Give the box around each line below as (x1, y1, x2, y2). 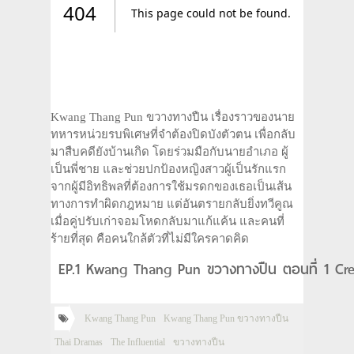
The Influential (111, 337, 165, 348)
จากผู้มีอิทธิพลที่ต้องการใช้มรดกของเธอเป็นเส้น (51, 180, 292, 193)
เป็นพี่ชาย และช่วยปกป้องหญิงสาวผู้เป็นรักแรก (51, 163, 286, 175)
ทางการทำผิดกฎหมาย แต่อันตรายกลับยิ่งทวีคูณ (51, 198, 293, 210)
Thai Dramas (55, 337, 103, 348)
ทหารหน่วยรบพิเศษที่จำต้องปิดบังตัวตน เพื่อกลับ (51, 128, 296, 141)
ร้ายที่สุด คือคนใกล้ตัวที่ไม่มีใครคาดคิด (51, 232, 249, 245)
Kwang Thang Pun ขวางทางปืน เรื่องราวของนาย (51, 111, 295, 123)
